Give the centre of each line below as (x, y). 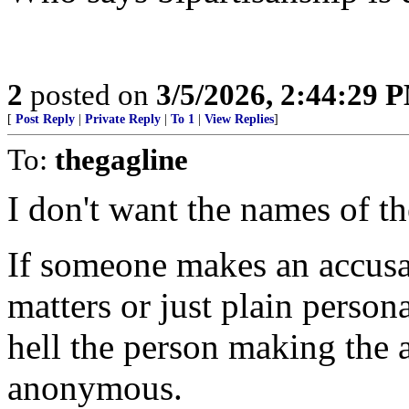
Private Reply (123, 119)
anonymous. (95, 388)
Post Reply (45, 119)
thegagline (121, 159)
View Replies (239, 119)
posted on (89, 94)
